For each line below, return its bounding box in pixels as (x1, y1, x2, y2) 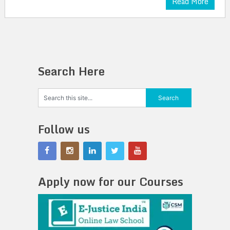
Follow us (37, 120, 90, 138)
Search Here (37, 62, 105, 80)
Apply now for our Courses (37, 172, 183, 190)
